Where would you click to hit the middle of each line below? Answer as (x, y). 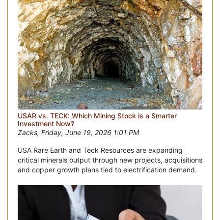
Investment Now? (46, 123)
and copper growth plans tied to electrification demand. (107, 169)
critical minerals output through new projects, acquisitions (110, 160)
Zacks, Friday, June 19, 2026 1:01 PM (78, 132)
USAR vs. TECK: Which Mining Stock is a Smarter (97, 115)
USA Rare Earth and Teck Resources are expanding (100, 150)
